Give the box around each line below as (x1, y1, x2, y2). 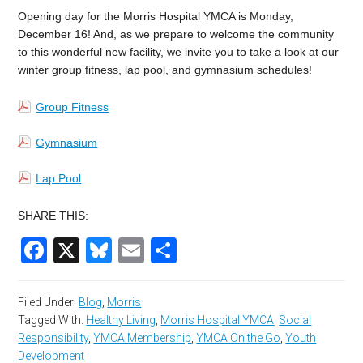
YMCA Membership (93, 331, 192, 345)
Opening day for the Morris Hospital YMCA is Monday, (18, 10, 294, 23)
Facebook (47, 236, 163, 266)
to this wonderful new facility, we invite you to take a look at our (18, 45, 340, 59)
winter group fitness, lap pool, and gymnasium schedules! (18, 63, 313, 77)
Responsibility (18, 331, 89, 345)
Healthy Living (86, 314, 156, 327)
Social (279, 314, 312, 327)
